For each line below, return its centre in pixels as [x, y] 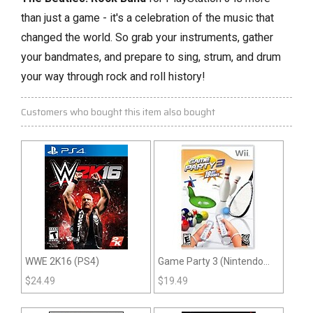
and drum [257, 57]
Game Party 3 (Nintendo [211, 262]
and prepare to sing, [151, 57]
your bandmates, [61, 57]
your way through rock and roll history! [113, 77]
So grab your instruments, [176, 38]
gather [256, 38]
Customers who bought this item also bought [118, 112]
